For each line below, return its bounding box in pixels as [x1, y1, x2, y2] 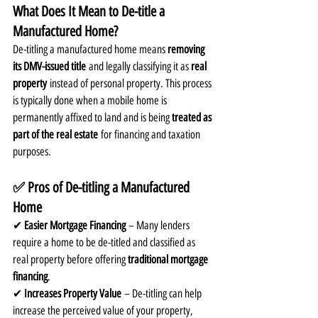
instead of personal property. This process [47, 76, 214, 90]
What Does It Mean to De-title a [13, 2, 168, 20]
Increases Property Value [24, 286, 121, 300]
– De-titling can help [121, 286, 204, 300]
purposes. [13, 144, 51, 158]
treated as [172, 110, 214, 124]
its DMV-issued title [13, 59, 86, 73]
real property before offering [13, 252, 128, 266]
